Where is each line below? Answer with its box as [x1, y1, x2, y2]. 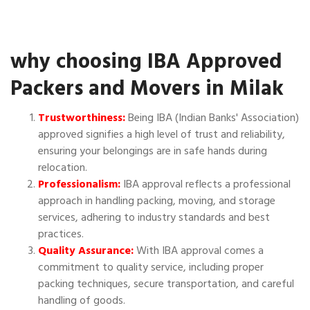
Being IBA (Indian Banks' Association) [125, 109, 299, 127]
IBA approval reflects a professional [120, 175, 291, 194]
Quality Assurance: [38, 241, 134, 260]
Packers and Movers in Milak [10, 72, 284, 106]
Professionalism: [38, 175, 120, 194]
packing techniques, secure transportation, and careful [38, 275, 294, 293]
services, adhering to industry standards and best [38, 208, 270, 227]
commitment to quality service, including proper [38, 258, 264, 277]
